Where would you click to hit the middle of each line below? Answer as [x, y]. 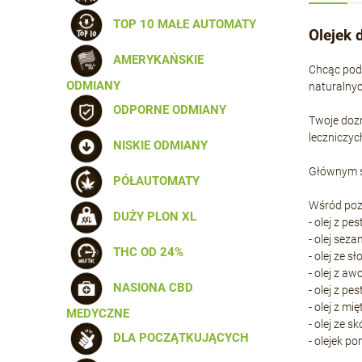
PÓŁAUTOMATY [153, 181]
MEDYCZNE [98, 314]
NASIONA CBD [150, 287]
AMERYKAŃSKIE [155, 59]
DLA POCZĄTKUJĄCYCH [178, 337]
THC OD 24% [145, 252]
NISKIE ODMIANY [157, 145]
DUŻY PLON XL [152, 216]
